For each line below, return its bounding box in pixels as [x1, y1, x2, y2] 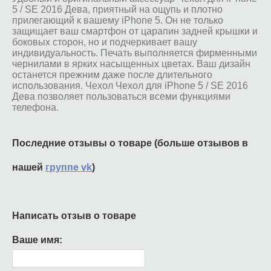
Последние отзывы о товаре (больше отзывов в [12, 137, 248, 148]
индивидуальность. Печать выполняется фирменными [12, 47, 257, 58]
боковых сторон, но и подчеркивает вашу [12, 36, 197, 47]
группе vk [45, 162, 92, 172]
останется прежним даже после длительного [12, 69, 212, 80]
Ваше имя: [12, 234, 62, 245]
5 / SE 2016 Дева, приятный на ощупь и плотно [12, 4, 223, 15]
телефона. [12, 102, 59, 113]
